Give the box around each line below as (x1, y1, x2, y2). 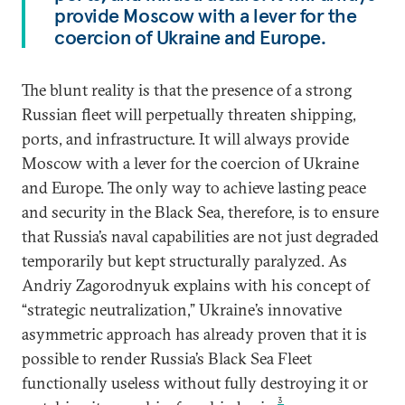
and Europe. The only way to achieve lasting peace (22, 177, 366, 199)
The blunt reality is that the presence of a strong (22, 80, 352, 101)
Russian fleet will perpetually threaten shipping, (22, 104, 356, 126)
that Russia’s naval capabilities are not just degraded (22, 226, 379, 248)
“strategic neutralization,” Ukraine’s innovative (22, 299, 342, 321)
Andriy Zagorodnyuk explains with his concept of (22, 275, 370, 297)
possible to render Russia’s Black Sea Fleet (22, 348, 312, 370)
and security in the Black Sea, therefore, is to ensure (22, 202, 379, 223)
